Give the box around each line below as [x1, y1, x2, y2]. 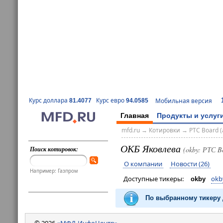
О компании [123, 159, 162, 168]
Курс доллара [29, 96, 69, 105]
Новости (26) [170, 159, 210, 168]
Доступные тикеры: [123, 174, 187, 184]
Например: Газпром [30, 167, 78, 174]
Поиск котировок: [30, 144, 79, 153]
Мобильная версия [155, 96, 212, 105]
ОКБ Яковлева [120, 141, 183, 155]
